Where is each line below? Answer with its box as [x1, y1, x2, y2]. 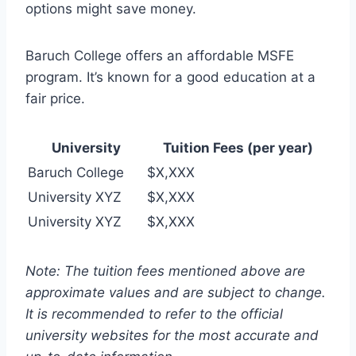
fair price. [25, 90, 85, 106]
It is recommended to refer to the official [25, 305, 283, 322]
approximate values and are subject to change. [25, 284, 326, 300]
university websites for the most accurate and [25, 327, 319, 343]
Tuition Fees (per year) [162, 139, 313, 156]
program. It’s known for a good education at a [25, 68, 315, 85]
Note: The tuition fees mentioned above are [25, 262, 305, 279]
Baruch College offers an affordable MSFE [25, 47, 294, 64]
